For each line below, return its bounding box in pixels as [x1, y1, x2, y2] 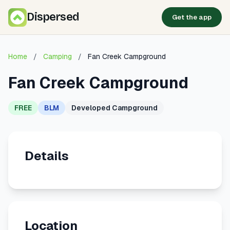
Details [25, 148, 69, 164]
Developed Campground [71, 103, 158, 112]
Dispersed [27, 10, 79, 24]
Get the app [172, 13, 212, 22]
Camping [43, 52, 72, 61]
